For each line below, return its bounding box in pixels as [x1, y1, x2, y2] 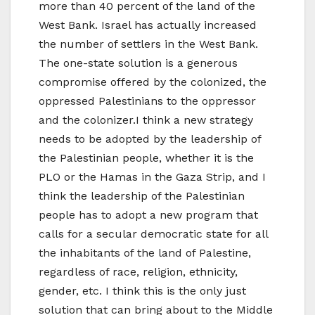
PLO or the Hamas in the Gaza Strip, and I [39, 170, 266, 184]
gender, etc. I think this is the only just [39, 284, 246, 298]
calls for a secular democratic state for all [39, 227, 268, 241]
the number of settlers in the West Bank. [39, 37, 258, 51]
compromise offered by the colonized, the [39, 75, 266, 89]
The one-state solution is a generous [39, 56, 238, 70]
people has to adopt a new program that [39, 208, 258, 222]
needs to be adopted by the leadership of [39, 132, 261, 146]
